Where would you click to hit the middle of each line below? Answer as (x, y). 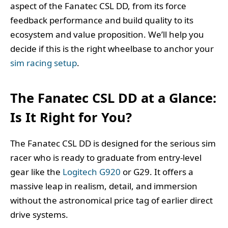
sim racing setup (44, 63)
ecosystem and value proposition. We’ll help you (107, 35)
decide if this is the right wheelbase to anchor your (112, 49)
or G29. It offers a (157, 172)
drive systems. (39, 214)
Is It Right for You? (71, 117)
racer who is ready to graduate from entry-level (106, 157)
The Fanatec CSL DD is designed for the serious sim (113, 143)
